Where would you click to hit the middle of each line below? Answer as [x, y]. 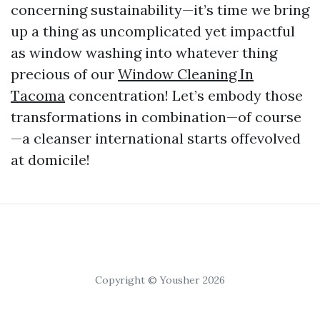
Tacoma [38, 95]
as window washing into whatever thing [144, 52]
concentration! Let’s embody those [184, 95]
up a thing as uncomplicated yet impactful [153, 31]
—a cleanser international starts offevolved [156, 138]
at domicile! [50, 159]
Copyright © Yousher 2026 [160, 280]
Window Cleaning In [186, 74]
